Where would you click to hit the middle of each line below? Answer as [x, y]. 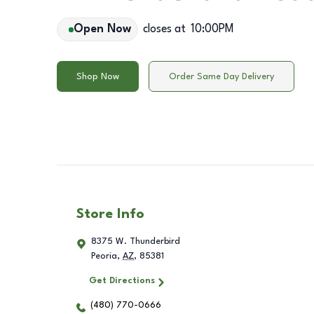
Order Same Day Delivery [221, 76]
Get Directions [122, 281]
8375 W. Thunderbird [136, 242]
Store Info [110, 215]
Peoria [104, 257]
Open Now [102, 29]
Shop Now [98, 76]
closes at [164, 29]
